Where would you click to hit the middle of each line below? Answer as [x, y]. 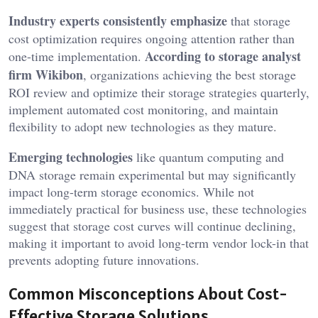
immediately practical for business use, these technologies [158, 209]
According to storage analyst [223, 56]
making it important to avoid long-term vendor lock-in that [159, 243]
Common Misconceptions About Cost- [148, 294]
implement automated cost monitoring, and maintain [143, 110]
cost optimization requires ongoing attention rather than [152, 39]
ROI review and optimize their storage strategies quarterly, [159, 93]
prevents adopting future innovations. [104, 260]
